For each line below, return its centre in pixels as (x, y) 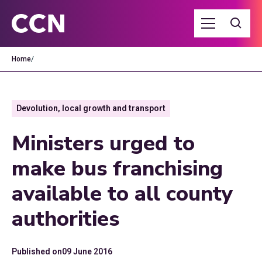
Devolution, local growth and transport (91, 108)
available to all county (122, 194)
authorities (65, 219)
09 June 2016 (87, 251)
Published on (37, 251)
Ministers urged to (103, 144)
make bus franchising (117, 169)
